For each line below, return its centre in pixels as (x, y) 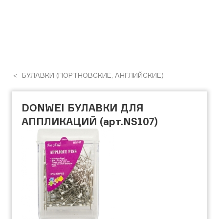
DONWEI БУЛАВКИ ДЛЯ (82, 108)
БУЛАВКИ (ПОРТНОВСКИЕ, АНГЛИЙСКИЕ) (92, 75)
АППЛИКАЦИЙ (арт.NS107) (90, 121)
